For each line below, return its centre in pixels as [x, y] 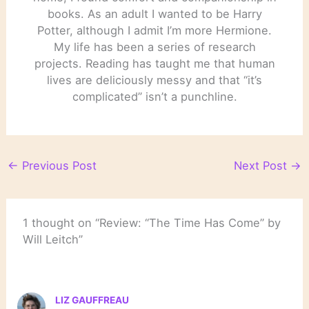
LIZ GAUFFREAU [92, 300]
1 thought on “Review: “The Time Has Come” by [152, 223]
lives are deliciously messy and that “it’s [154, 80]
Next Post [262, 165]
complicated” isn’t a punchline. [154, 96]
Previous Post [57, 165]
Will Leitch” [53, 240]
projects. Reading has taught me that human [154, 63]
